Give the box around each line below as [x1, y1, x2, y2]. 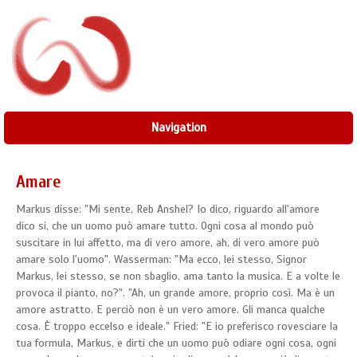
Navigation [151, 120, 206, 135]
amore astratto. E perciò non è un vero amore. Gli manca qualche [16, 303, 325, 317]
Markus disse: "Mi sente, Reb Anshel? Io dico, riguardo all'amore [16, 202, 320, 217]
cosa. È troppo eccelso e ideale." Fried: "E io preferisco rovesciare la [16, 320, 338, 334]
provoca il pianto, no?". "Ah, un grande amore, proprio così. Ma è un [16, 286, 335, 300]
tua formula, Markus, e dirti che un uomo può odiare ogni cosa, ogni [16, 336, 336, 351]
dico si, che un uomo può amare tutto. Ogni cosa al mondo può [16, 219, 314, 233]
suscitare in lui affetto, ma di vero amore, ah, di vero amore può [16, 236, 320, 250]
